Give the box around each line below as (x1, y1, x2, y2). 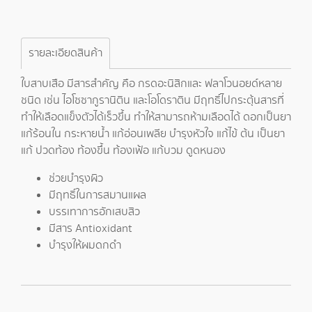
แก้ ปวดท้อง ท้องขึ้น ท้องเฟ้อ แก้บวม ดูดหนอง (21, 143, 226, 159)
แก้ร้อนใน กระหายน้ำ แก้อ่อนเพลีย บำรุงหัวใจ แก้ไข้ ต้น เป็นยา (21, 126, 285, 142)
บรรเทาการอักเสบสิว (49, 204, 140, 220)
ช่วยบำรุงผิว (49, 171, 103, 187)
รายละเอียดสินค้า (29, 45, 102, 61)
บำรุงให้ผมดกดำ (49, 237, 121, 253)
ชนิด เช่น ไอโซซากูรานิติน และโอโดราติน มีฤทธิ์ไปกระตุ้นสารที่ (21, 93, 284, 109)
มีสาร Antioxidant (49, 221, 132, 237)
